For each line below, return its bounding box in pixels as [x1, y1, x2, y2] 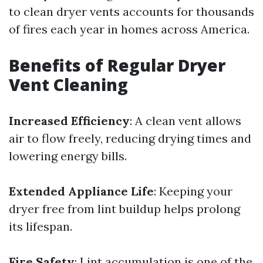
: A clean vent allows [130, 113, 241, 128]
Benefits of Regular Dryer [9, 54, 225, 76]
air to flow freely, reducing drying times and [9, 131, 251, 146]
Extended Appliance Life [9, 184, 154, 198]
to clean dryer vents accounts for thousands [9, 4, 254, 19]
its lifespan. [9, 219, 72, 234]
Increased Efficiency [9, 113, 130, 128]
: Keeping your [154, 184, 232, 198]
